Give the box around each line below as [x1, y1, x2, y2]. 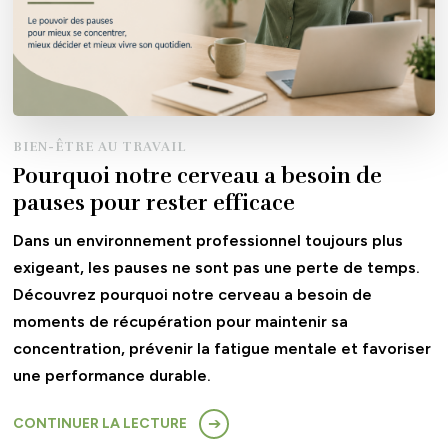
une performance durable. [13, 366, 212, 386]
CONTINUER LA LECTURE [13, 415, 188, 433]
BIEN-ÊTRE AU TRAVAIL [13, 139, 187, 156]
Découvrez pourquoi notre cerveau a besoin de [13, 285, 373, 305]
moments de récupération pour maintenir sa [13, 312, 349, 332]
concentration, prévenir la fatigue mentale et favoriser [13, 339, 432, 359]
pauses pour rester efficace [13, 190, 296, 217]
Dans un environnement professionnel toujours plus [13, 231, 404, 251]
